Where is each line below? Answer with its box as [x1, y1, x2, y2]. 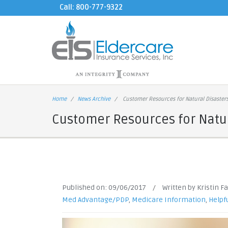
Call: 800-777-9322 [60, 3, 123, 12]
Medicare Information [132, 195, 206, 204]
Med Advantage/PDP [62, 195, 129, 204]
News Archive [77, 96, 110, 102]
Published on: [62, 183, 108, 192]
